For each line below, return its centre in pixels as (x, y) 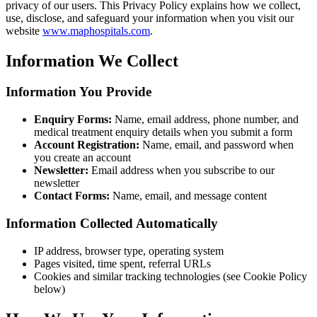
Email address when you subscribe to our (181, 171)
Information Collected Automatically (112, 223)
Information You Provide (79, 92)
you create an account (82, 158)
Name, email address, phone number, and (205, 120)
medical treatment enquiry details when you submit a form (163, 132)
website (24, 30)
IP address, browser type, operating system (129, 250)
